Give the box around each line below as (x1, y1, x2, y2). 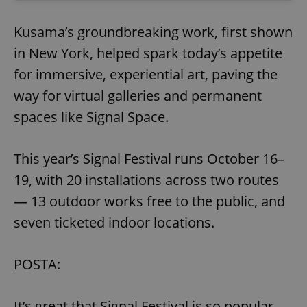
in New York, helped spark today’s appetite (14, 43, 282, 62)
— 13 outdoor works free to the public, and (14, 191, 285, 210)
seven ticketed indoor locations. (14, 212, 214, 232)
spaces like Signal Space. (14, 107, 169, 126)
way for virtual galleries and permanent (14, 86, 262, 105)
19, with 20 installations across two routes (14, 170, 279, 189)
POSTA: (14, 254, 60, 273)
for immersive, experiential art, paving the (14, 64, 278, 84)
